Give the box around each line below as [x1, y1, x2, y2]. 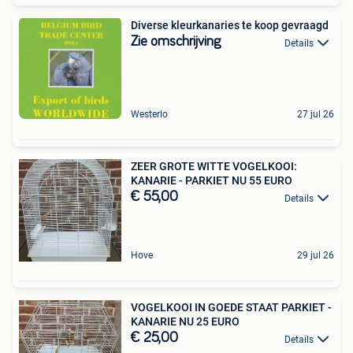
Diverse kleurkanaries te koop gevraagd [131, 19, 329, 32]
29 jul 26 [297, 250, 334, 262]
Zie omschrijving [131, 35, 221, 50]
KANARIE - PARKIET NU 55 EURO [131, 174, 292, 188]
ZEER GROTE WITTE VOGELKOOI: [131, 160, 297, 173]
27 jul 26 [297, 109, 334, 121]
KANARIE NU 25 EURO [131, 315, 240, 329]
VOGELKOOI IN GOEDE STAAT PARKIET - [131, 301, 332, 314]
